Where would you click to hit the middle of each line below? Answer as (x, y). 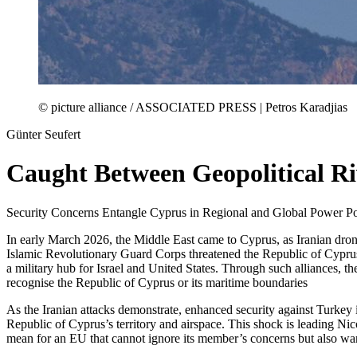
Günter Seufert (43, 134)
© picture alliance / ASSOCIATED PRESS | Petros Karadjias (193, 107)
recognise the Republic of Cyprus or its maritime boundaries (157, 282)
